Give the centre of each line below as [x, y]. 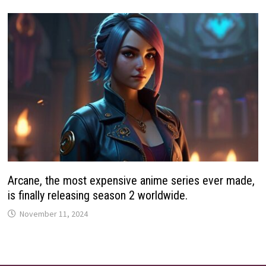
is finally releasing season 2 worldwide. [98, 196]
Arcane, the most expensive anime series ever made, [132, 181]
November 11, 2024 [54, 214]
